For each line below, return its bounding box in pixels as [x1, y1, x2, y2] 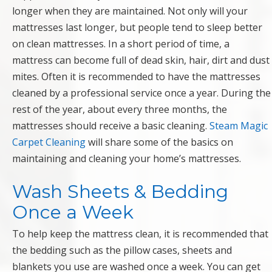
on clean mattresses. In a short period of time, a [12, 37, 229, 51]
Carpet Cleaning [12, 135, 86, 149]
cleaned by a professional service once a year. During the [12, 86, 271, 100]
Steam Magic [209, 119, 268, 133]
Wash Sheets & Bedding [12, 180, 228, 203]
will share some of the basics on [86, 135, 233, 149]
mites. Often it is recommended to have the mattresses [12, 70, 260, 84]
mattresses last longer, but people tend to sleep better [12, 21, 262, 35]
